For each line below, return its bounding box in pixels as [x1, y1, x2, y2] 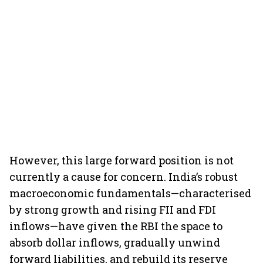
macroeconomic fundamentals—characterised [9, 186, 251, 200]
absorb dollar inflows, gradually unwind [9, 235, 220, 249]
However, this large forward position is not [9, 153, 234, 167]
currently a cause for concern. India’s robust [9, 170, 238, 184]
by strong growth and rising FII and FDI [9, 203, 216, 217]
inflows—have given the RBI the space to [9, 219, 222, 233]
